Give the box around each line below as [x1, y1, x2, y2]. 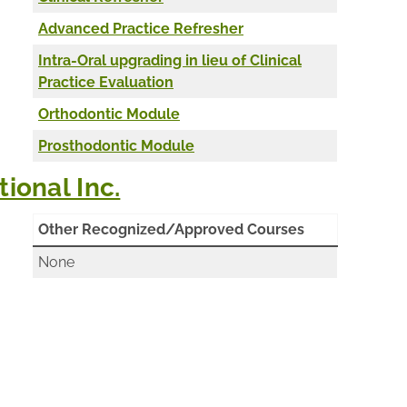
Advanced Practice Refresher [38, 19, 243, 37]
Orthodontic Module [38, 104, 180, 123]
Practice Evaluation [38, 73, 174, 91]
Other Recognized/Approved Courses [38, 220, 304, 238]
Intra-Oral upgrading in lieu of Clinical [38, 51, 302, 69]
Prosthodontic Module [38, 136, 194, 154]
